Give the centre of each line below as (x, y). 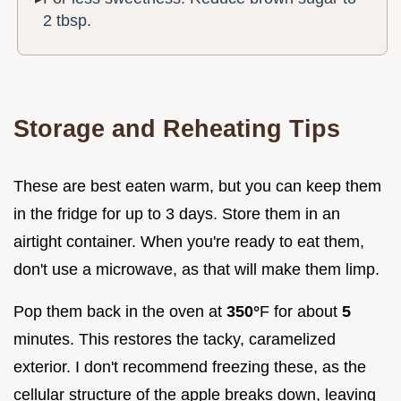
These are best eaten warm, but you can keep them (197, 187)
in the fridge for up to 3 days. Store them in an (177, 214)
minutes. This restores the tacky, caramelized (175, 340)
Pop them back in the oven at (120, 312)
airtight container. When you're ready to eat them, (189, 242)
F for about (301, 312)
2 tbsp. (68, 21)
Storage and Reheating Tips (177, 129)
